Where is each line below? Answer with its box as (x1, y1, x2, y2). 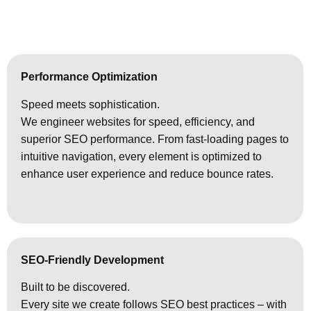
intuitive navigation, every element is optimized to (20, 150, 262, 162)
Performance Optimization (20, 71, 158, 83)
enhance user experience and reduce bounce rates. (20, 167, 274, 180)
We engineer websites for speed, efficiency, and (20, 115, 255, 128)
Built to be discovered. (20, 281, 130, 294)
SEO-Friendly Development (20, 253, 164, 266)
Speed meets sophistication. (20, 98, 160, 110)
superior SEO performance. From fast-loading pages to (20, 133, 289, 145)
